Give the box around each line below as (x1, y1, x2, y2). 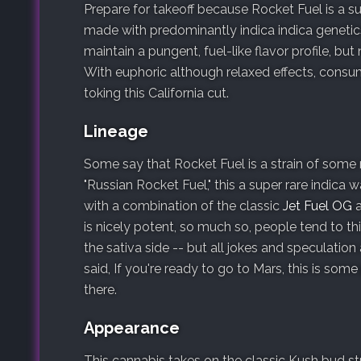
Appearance (84, 317, 180, 338)
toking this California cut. (84, 85, 229, 101)
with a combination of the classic (84, 197, 283, 214)
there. (84, 281, 117, 297)
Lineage (84, 121, 148, 141)
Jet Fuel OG (283, 197, 352, 214)
